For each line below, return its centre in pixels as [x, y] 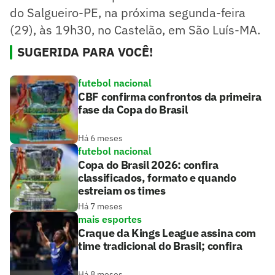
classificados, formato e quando [157, 178]
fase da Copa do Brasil [133, 110]
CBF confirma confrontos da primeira [170, 97]
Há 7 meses [100, 207]
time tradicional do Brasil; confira [160, 246]
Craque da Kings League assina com [167, 233]
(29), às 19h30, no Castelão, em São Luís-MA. [135, 30]
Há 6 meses [100, 138]
